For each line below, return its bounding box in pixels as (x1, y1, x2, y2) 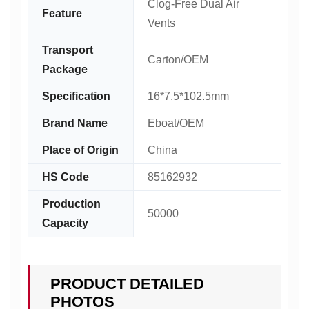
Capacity (42, 217, 88, 229)
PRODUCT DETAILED (50, 275, 204, 292)
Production (42, 198, 101, 210)
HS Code (42, 171, 89, 183)
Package (42, 63, 88, 75)
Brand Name (42, 117, 108, 129)
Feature (42, 8, 82, 19)
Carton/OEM (148, 54, 208, 66)
